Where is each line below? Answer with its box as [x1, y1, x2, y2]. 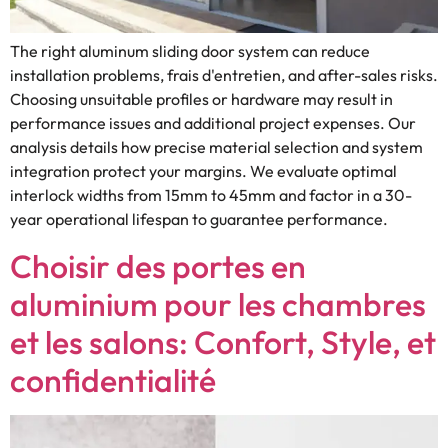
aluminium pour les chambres [10, 284, 426, 325]
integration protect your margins [10, 161, 242, 182]
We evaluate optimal [250, 161, 397, 182]
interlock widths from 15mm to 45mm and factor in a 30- [10, 185, 412, 206]
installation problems [10, 65, 160, 86]
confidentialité [10, 360, 216, 401]
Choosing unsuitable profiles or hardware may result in [10, 89, 393, 110]
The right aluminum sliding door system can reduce [10, 41, 370, 62]
